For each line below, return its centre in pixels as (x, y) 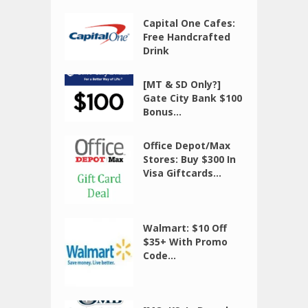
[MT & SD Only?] (182, 85)
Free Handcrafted (187, 37)
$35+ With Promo (186, 242)
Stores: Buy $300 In (190, 159)
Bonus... (163, 112)
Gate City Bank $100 (193, 98)
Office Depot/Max (187, 146)
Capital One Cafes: (189, 23)
